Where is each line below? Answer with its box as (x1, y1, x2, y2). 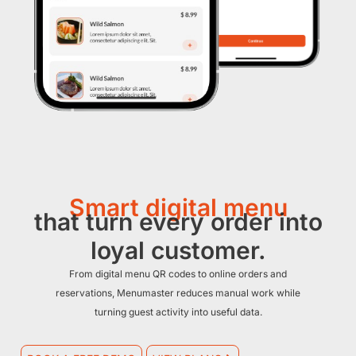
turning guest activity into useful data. (94, 305, 262, 318)
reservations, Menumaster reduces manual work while (56, 286, 300, 299)
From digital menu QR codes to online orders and (69, 267, 287, 280)
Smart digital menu (68, 192, 288, 222)
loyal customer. (90, 235, 266, 265)
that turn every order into (33, 207, 323, 236)
